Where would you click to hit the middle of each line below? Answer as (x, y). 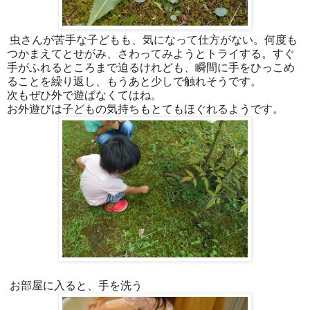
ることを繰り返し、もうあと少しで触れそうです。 (134, 81)
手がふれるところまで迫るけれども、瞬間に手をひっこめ (151, 67)
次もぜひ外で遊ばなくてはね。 (84, 95)
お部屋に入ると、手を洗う (75, 285)
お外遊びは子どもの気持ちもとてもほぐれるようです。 (145, 109)
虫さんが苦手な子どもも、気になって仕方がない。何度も (152, 39)
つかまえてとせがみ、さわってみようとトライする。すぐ (151, 53)
